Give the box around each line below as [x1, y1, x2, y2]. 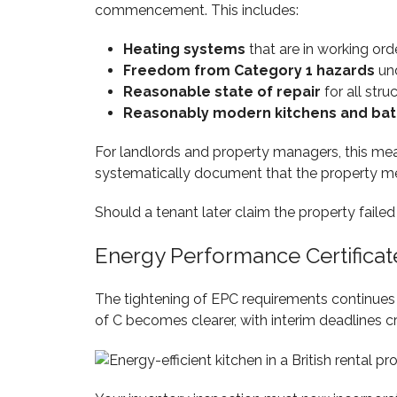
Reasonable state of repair [123, 82, 321, 100]
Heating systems [123, 40, 245, 58]
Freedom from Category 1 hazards [123, 61, 375, 79]
